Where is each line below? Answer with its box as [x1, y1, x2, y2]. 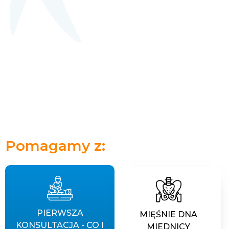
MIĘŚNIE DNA [140, 210, 198, 220]
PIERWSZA [36, 208, 83, 218]
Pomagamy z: [5, 137, 105, 155]
